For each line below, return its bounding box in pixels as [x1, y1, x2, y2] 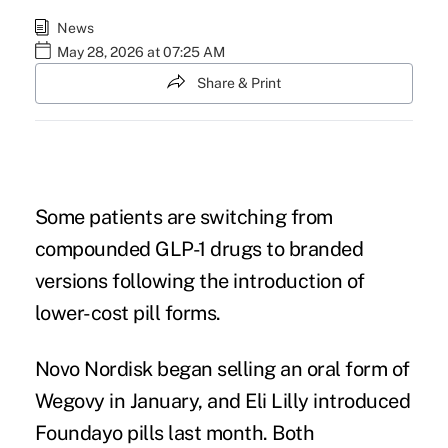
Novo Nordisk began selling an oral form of [34, 357, 410, 382]
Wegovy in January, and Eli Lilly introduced [34, 389, 411, 414]
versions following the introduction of [34, 269, 365, 294]
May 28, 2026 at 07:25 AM [56, 44, 225, 60]
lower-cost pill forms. [34, 301, 221, 326]
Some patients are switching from [34, 205, 333, 230]
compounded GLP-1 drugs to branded [34, 237, 364, 262]
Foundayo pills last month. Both [34, 421, 315, 446]
